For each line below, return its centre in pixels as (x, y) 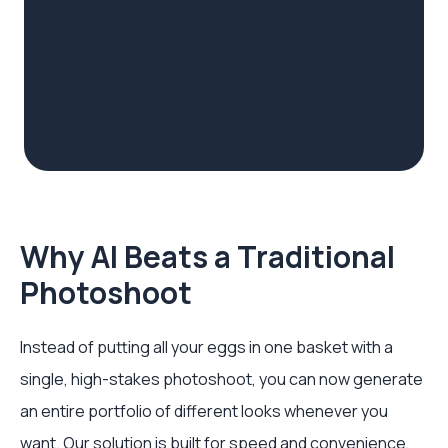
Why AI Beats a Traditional (207, 256)
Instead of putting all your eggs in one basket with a (206, 347)
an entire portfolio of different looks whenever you (204, 411)
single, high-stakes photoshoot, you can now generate (221, 379)
